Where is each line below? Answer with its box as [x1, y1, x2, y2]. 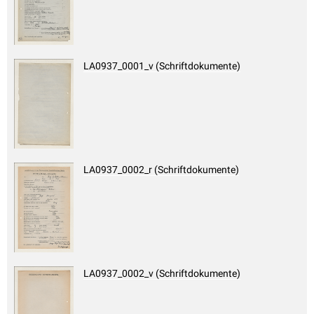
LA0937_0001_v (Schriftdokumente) [83, 60, 240, 72]
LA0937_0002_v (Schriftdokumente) [83, 268, 240, 280]
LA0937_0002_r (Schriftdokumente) [83, 164, 239, 176]
